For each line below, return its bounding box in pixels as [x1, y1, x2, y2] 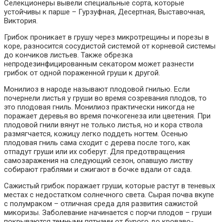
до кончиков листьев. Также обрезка [4, 50, 133, 59]
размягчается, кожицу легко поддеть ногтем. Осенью [4, 129, 188, 138]
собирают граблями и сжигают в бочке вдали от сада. [4, 165, 192, 174]
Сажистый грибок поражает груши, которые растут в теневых [4, 181, 215, 190]
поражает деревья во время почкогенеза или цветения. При [4, 111, 211, 120]
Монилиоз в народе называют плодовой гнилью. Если [4, 84, 190, 94]
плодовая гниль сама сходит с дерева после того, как [4, 138, 190, 147]
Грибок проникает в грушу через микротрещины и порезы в [4, 32, 209, 42]
